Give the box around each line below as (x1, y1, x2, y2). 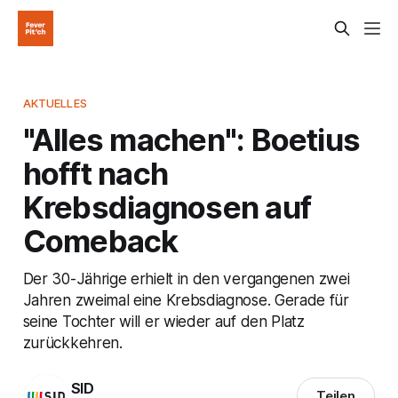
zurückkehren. (22, 332, 123, 352)
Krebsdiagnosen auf (22, 187, 312, 226)
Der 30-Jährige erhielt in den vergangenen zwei (22, 268, 350, 288)
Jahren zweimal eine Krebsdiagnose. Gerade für (22, 290, 349, 309)
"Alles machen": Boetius (22, 120, 361, 158)
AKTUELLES (22, 95, 87, 110)
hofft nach (22, 154, 169, 192)
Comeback (22, 221, 179, 259)
